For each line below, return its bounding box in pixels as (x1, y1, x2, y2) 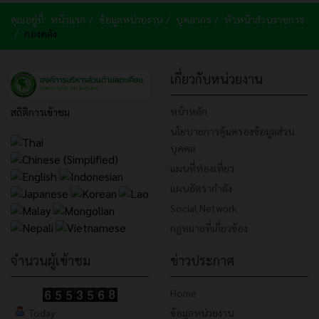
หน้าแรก (51, 13, 85, 26)
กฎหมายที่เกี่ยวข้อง (170, 221, 248, 235)
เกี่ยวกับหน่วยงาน (170, 70, 263, 88)
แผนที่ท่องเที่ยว (170, 162, 234, 175)
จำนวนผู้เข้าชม (11, 252, 90, 269)
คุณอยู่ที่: (11, 13, 51, 26)
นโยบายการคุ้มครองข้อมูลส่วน (170, 125, 294, 138)
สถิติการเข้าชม (11, 105, 70, 119)
